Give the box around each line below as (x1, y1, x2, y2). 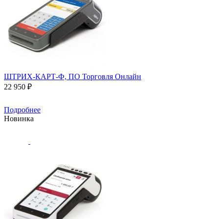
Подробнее (4, 105, 41, 114)
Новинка (4, 114, 34, 123)
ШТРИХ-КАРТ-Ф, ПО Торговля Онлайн (4, 72, 141, 81)
